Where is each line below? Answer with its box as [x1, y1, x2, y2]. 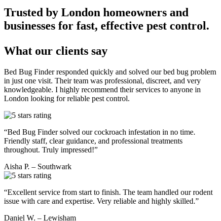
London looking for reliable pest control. [4, 94, 130, 103]
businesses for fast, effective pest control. [4, 19, 209, 32]
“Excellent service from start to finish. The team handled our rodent [4, 187, 213, 196]
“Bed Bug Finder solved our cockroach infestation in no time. [4, 127, 195, 136]
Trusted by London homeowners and [4, 5, 188, 19]
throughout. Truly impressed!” [4, 145, 98, 154]
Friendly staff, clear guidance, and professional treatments [4, 136, 183, 145]
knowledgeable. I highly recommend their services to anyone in [4, 85, 201, 94]
